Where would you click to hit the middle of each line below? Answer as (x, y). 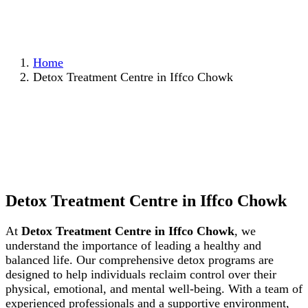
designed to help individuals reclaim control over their (141, 274)
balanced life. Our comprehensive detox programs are (140, 260)
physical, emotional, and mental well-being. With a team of (154, 288)
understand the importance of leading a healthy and (133, 245)
